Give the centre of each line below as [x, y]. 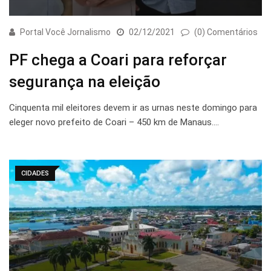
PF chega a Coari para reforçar [118, 60]
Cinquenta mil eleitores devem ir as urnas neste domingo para [133, 107]
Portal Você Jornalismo [65, 32]
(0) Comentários [226, 32]
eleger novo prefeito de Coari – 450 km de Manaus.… [114, 122]
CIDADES [35, 173]
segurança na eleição [85, 81]
